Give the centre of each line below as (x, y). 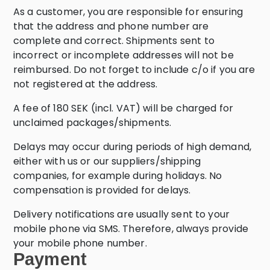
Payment (50, 259)
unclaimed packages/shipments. (93, 123)
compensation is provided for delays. (102, 190)
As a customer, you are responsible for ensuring (128, 12)
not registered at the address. (86, 84)
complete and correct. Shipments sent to (114, 41)
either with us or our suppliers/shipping (107, 161)
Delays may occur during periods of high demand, (133, 147)
